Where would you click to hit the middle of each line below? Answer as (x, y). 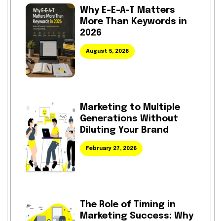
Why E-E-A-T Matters (127, 10)
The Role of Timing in (128, 205)
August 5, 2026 (107, 51)
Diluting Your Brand (124, 130)
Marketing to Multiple (130, 108)
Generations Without (129, 119)
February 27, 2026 (111, 148)
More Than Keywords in (133, 22)
